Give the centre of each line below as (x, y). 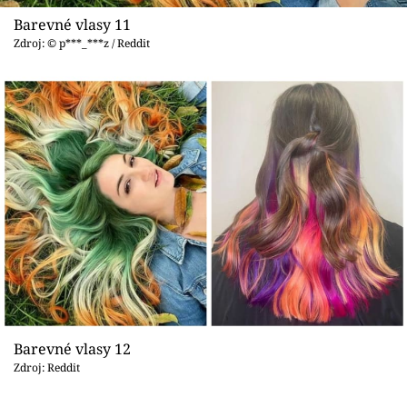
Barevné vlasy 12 (72, 348)
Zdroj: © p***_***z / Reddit (82, 44)
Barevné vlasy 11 (72, 25)
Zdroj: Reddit (47, 367)
